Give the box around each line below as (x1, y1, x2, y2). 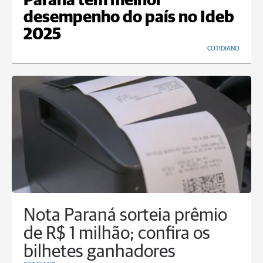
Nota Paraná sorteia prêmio (23, 207, 227, 225)
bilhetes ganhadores (23, 243, 176, 262)
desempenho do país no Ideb (23, 9, 234, 26)
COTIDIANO (207, 45, 240, 52)
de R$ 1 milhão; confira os (23, 225, 210, 244)
